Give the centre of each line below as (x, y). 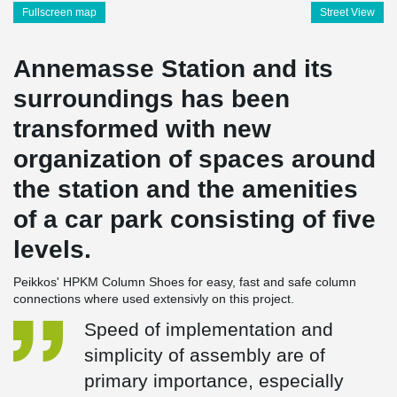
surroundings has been (152, 99)
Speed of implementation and (209, 329)
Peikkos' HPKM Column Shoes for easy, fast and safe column (185, 282)
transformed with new (142, 129)
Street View (347, 12)
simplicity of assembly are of (205, 355)
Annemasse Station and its (173, 69)
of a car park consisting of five (195, 219)
